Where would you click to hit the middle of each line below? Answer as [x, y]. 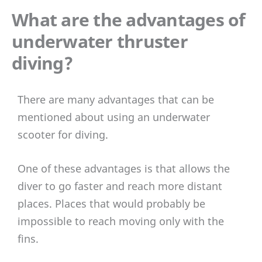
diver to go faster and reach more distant [120, 186]
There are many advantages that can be [116, 99]
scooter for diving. [63, 134]
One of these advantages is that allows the [124, 169]
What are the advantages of [129, 19]
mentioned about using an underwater [114, 117]
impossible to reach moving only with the [121, 221]
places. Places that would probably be [111, 204]
